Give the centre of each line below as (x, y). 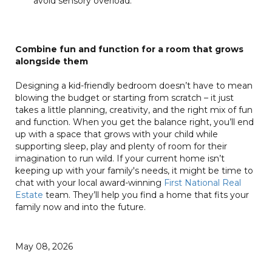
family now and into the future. (80, 207)
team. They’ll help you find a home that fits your (146, 195)
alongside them (52, 61)
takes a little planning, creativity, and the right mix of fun (134, 110)
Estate (29, 195)
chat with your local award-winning (90, 183)
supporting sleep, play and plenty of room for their (121, 146)
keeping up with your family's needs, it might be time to (134, 171)
